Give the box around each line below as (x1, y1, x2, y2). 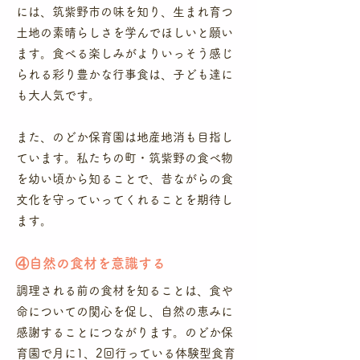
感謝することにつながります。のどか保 (16, 326, 233, 338)
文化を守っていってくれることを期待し (16, 194, 233, 206)
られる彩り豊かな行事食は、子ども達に (16, 68, 233, 80)
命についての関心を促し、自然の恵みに (16, 305, 233, 317)
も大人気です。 (16, 89, 100, 101)
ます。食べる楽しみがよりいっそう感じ (16, 47, 233, 59)
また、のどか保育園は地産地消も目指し (16, 131, 233, 143)
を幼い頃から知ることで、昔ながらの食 (16, 173, 233, 185)
